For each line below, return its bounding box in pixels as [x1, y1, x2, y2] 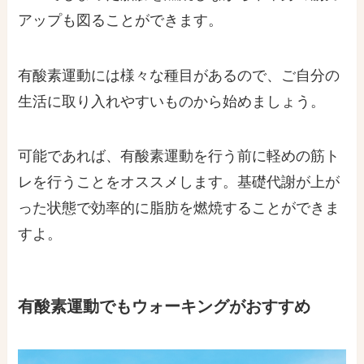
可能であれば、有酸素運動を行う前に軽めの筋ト [18, 148, 340, 165]
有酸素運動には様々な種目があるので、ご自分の [18, 67, 340, 84]
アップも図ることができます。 [18, 11, 223, 28]
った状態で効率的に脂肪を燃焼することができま [18, 200, 340, 217]
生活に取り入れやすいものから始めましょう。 [18, 93, 326, 110]
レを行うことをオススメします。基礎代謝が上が [18, 174, 340, 191]
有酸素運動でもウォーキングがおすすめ [18, 297, 311, 315]
